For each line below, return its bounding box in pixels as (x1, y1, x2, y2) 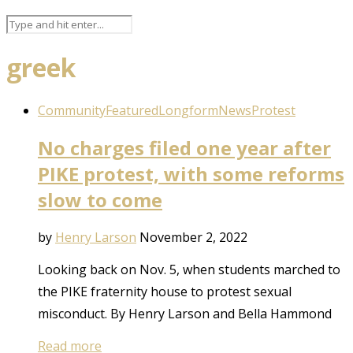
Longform (158, 101, 218, 119)
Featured (106, 101, 158, 119)
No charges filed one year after (38, 134, 331, 161)
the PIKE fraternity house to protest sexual (38, 282, 292, 300)
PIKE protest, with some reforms (38, 160, 344, 187)
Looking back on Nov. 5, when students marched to (38, 260, 340, 278)
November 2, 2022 (139, 228, 247, 246)
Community (38, 101, 106, 119)
